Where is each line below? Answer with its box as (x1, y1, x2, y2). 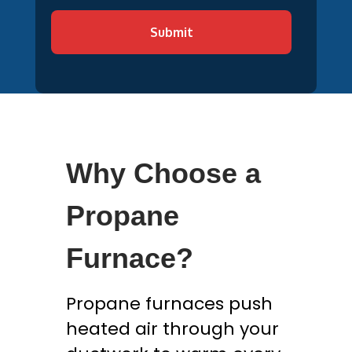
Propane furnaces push (66, 291, 273, 316)
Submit (149, 24, 193, 40)
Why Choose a (66, 157, 261, 189)
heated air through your (66, 317, 279, 341)
